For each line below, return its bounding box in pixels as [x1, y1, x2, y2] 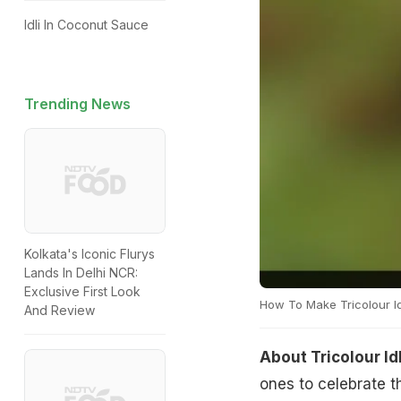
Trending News [24, 95, 131, 113]
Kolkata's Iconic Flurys [24, 246, 155, 262]
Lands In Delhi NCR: [24, 265, 138, 281]
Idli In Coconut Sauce [24, 17, 149, 32]
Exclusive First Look [24, 284, 141, 300]
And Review [24, 303, 95, 319]
